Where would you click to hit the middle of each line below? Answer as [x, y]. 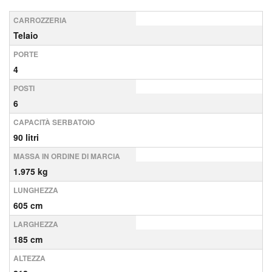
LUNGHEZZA [36, 190]
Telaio [26, 35]
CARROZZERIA [40, 20]
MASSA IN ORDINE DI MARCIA [67, 156]
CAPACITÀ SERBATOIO [54, 122]
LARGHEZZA [36, 224]
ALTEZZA [29, 258]
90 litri [26, 137]
